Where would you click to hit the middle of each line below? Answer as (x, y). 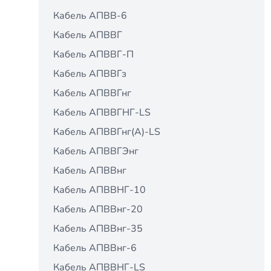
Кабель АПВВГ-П (93, 54)
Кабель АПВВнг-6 (95, 248)
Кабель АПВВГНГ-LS (102, 113)
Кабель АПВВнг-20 (98, 209)
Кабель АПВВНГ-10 (100, 190)
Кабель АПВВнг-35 (98, 229)
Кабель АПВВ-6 (90, 16)
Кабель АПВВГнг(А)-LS (107, 132)
